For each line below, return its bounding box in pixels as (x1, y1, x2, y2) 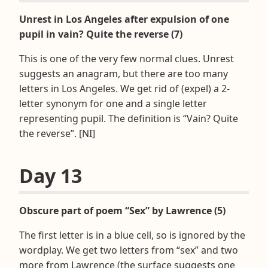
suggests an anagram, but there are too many (19, 66, 228, 80)
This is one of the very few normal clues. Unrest (19, 51, 234, 65)
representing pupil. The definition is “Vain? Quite (19, 111, 238, 125)
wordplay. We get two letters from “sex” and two (19, 243, 238, 257)
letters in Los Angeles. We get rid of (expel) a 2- (19, 81, 230, 95)
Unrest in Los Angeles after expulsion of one (19, 12, 229, 26)
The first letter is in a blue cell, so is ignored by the (19, 228, 245, 242)
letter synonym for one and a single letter (19, 96, 207, 110)
